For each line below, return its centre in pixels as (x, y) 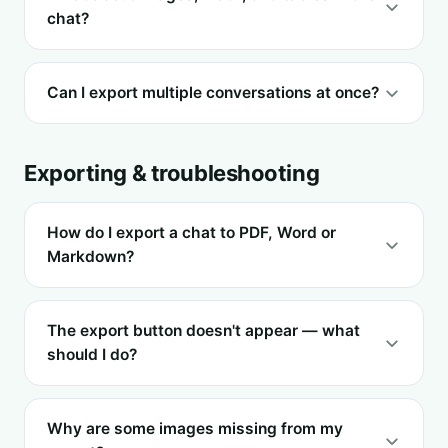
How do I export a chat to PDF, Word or (191, 232)
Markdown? (90, 256)
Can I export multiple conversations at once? (213, 92)
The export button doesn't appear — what (203, 330)
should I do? (92, 354)
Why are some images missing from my (195, 428)
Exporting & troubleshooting (172, 173)
